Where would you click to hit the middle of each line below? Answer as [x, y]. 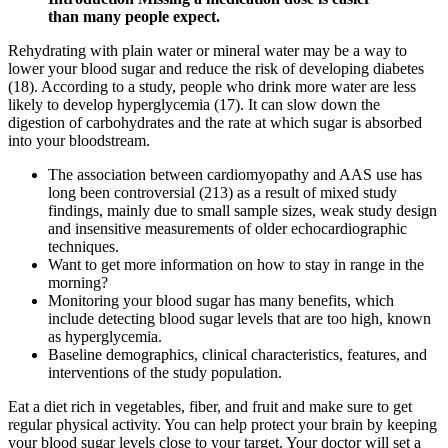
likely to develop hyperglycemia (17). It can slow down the [194, 104]
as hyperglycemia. [105, 336]
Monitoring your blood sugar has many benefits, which [221, 300]
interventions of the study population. [165, 372]
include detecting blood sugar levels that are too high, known [239, 318]
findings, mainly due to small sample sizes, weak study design [242, 210]
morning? [78, 282]
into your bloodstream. [79, 140]
